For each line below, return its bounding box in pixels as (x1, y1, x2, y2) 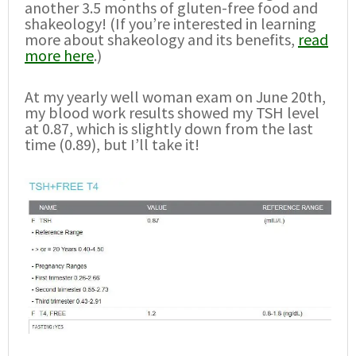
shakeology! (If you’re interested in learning (25, 14, 316, 34)
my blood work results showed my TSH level (25, 103, 319, 123)
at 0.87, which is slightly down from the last (25, 118, 313, 139)
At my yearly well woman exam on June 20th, (25, 87, 326, 107)
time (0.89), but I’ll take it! (25, 134, 199, 155)
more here (25, 45, 94, 66)
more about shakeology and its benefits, (25, 29, 298, 50)
